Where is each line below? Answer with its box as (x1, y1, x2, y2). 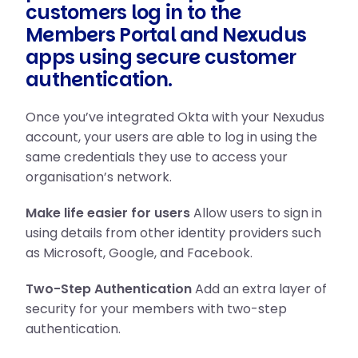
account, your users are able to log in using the (26, 128, 317, 146)
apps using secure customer (26, 44, 296, 70)
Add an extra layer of (192, 280, 327, 298)
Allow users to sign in (190, 204, 322, 222)
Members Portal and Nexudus (26, 22, 307, 48)
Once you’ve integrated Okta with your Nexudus (26, 108, 324, 126)
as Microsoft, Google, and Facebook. (26, 244, 253, 262)
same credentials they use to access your (26, 148, 288, 166)
